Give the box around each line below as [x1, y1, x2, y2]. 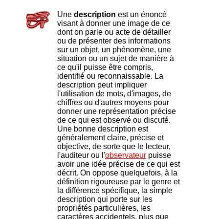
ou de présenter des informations [57, 37, 171, 45]
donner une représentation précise [57, 107, 176, 116]
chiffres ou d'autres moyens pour [57, 98, 169, 107]
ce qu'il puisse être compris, [57, 63, 153, 72]
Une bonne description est [57, 125, 148, 133]
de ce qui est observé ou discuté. [57, 116, 171, 125]
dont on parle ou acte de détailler [57, 28, 171, 37]
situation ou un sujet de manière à [57, 54, 174, 63]
